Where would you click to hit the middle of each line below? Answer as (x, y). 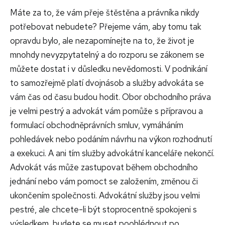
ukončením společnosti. (53, 196)
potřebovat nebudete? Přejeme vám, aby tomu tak (106, 27)
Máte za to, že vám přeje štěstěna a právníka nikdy (104, 13)
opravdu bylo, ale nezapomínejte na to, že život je (102, 41)
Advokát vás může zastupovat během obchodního (104, 167)
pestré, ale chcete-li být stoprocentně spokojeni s (103, 210)
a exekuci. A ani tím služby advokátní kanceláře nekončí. (112, 153)
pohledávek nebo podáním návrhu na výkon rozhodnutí (111, 139)
